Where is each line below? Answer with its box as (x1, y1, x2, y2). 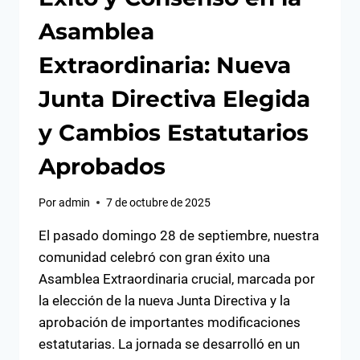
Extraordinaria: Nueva (39, 51, 291, 80)
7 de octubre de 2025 (106, 195, 211, 209)
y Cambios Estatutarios (39, 119, 309, 147)
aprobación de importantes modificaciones (39, 313, 301, 330)
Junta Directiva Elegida (39, 85, 310, 113)
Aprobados (39, 153, 166, 181)
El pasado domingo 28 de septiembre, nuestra (39, 227, 319, 243)
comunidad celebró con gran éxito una (39, 248, 270, 265)
